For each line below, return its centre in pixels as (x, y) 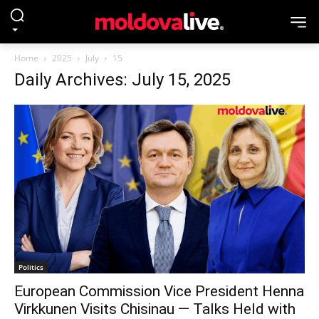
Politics (31, 267)
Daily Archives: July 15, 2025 (122, 80)
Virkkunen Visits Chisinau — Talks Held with (155, 309)
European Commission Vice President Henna (159, 291)
